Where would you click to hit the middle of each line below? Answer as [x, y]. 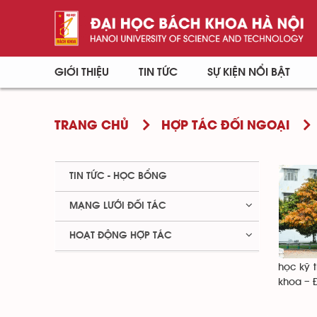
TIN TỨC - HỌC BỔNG [118, 176]
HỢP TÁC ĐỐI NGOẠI [225, 126]
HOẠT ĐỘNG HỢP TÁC [121, 236]
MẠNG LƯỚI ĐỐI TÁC [118, 206]
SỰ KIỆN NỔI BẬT [248, 72]
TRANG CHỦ [92, 126]
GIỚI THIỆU [82, 72]
